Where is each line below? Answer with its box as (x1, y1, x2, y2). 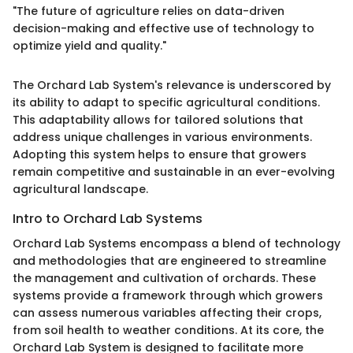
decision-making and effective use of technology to (13, 20, 314, 36)
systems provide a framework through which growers (13, 287, 323, 303)
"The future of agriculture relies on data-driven (13, 2, 284, 19)
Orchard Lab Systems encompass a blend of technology (13, 235, 340, 251)
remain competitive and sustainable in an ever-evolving (13, 163, 335, 180)
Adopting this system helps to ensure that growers (13, 146, 307, 162)
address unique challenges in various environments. (13, 128, 312, 145)
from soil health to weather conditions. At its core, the (13, 321, 324, 338)
